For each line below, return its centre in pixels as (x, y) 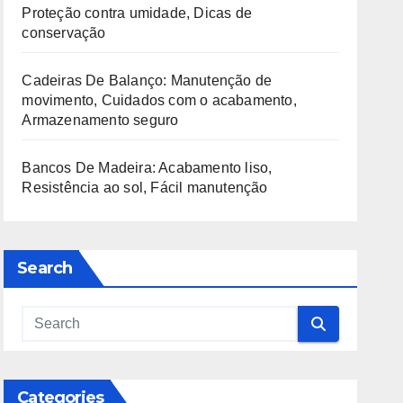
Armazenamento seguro (100, 120)
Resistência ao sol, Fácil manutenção (145, 188)
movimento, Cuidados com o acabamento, (159, 100)
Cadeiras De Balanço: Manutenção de (147, 81)
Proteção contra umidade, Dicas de (137, 13)
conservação (64, 33)
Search (45, 268)
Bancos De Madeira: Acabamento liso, (147, 168)
